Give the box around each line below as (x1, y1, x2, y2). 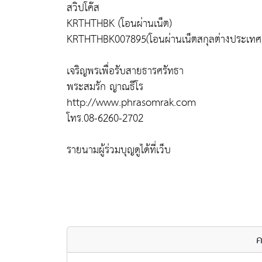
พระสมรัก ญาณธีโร (67, 77, 143, 96)
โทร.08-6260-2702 (67, 108, 143, 128)
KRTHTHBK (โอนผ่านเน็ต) (67, 13, 172, 33)
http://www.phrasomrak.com (67, 92, 196, 112)
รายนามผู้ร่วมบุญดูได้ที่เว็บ (67, 140, 171, 160)
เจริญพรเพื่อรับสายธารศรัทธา (67, 61, 184, 81)
